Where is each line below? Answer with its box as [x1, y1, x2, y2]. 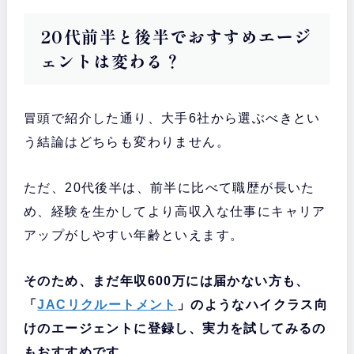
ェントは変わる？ [40, 48, 183, 73]
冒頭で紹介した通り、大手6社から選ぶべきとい [23, 111, 321, 125]
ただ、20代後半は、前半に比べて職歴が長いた [23, 180, 315, 194]
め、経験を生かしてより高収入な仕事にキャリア [23, 204, 326, 218]
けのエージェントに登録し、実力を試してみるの [23, 321, 326, 335]
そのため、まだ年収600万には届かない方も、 [23, 273, 310, 288]
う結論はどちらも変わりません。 [23, 134, 230, 149]
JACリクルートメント [37, 297, 177, 311]
